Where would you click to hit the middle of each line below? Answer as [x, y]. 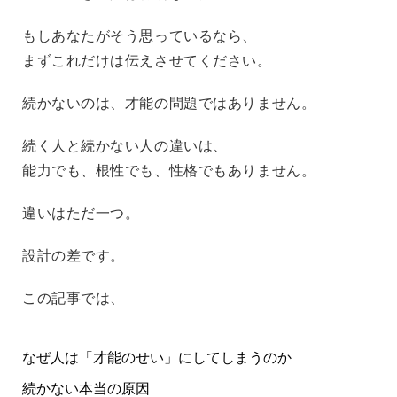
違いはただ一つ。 [81, 213]
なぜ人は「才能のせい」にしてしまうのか [157, 357]
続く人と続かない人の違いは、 [125, 145]
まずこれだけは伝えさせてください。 [147, 60]
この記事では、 [74, 298]
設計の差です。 [74, 255]
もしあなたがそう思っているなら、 [140, 35]
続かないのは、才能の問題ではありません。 [169, 103]
